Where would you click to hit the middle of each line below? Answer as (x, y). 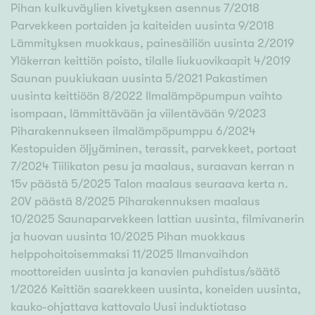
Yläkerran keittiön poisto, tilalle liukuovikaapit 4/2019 (150, 61)
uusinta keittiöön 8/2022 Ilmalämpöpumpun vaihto (146, 96)
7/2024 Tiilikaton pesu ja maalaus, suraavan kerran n (153, 167)
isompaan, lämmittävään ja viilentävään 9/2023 (139, 114)
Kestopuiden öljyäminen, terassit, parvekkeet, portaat (154, 149)
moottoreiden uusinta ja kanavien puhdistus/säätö (145, 272)
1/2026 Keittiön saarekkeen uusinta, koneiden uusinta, (156, 290)
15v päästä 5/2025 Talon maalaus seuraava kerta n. (149, 184)
